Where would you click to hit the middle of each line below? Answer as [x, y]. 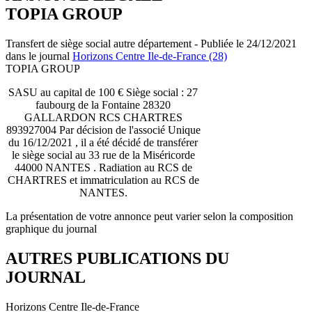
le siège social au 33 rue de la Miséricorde [103, 155]
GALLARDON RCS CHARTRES [103, 117]
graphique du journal [51, 228]
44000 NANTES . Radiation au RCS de [103, 167]
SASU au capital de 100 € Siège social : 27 [103, 92]
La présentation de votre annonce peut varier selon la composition [149, 216]
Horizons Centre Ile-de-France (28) [150, 56]
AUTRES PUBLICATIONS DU [117, 258]
